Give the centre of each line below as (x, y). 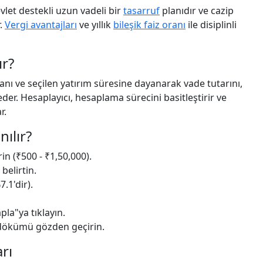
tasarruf (141, 11)
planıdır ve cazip (197, 11)
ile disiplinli (211, 25)
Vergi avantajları (41, 25)
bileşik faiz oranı (149, 25)
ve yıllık (95, 25)
